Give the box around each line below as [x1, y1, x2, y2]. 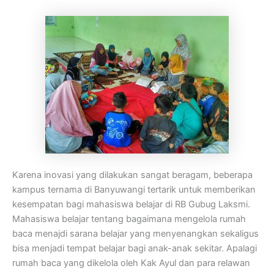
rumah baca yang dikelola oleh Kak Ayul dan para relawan [12, 257, 250, 269]
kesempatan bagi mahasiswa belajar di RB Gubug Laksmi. [12, 199, 250, 210]
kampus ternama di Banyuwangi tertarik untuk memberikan [12, 184, 256, 196]
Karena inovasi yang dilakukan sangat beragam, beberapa [12, 169, 253, 181]
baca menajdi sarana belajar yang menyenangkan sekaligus [12, 228, 259, 240]
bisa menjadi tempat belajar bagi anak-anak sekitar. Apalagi [12, 243, 257, 254]
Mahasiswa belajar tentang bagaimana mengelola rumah [12, 213, 246, 225]
